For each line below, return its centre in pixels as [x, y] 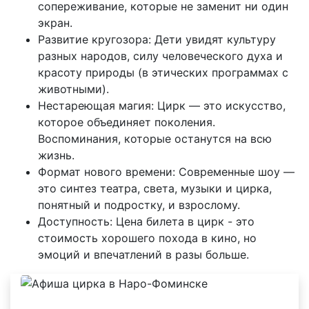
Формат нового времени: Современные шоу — [166, 172]
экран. [55, 23]
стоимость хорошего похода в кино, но [147, 238]
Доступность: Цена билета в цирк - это [146, 222]
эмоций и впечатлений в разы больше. [143, 255]
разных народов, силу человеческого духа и [160, 56]
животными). [73, 89]
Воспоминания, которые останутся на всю [155, 139]
